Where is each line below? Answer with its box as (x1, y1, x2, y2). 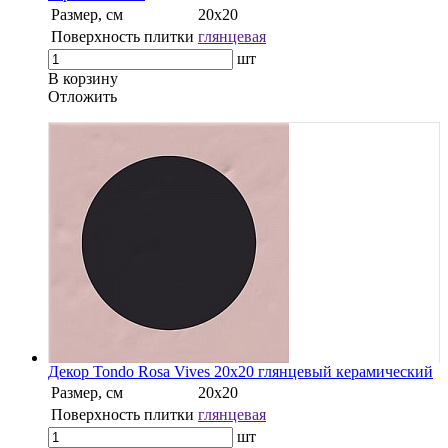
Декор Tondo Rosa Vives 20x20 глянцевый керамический (48, 362, 433, 380)
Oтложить (48, 87, 117, 105)
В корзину (48, 69, 118, 87)
